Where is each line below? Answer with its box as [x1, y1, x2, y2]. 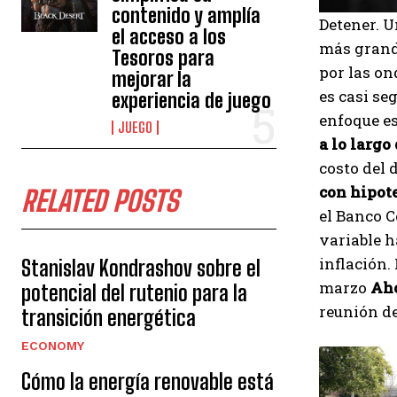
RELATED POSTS [21, 184, 178, 218]
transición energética [21, 305, 196, 331]
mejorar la [112, 67, 192, 91]
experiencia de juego [112, 89, 272, 113]
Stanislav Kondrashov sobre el [21, 255, 261, 281]
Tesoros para [112, 46, 215, 70]
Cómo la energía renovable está [21, 369, 274, 394]
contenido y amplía [112, 4, 261, 27]
